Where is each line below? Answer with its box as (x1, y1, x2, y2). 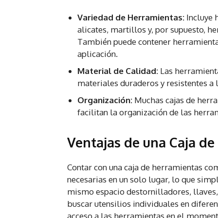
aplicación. (77, 49, 118, 59)
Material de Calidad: (77, 66, 158, 76)
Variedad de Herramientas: (77, 12, 184, 23)
